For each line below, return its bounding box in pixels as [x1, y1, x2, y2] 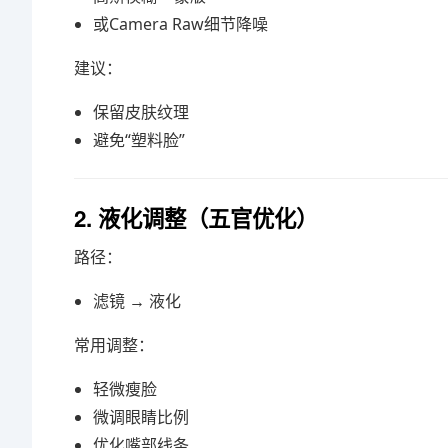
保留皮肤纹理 [93, 101, 190, 123]
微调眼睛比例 [93, 406, 190, 428]
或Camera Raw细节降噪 [93, 13, 269, 35]
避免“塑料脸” [93, 129, 186, 151]
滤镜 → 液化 [93, 290, 182, 312]
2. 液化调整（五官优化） [74, 202, 318, 234]
